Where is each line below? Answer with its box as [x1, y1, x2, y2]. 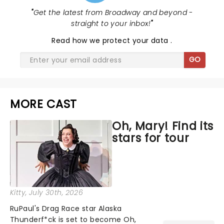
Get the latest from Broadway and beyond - [33, 7, 193, 17]
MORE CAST [10, 95, 77, 112]
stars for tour [112, 129, 189, 146]
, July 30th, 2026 [25, 187, 83, 197]
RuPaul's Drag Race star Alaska [10, 203, 122, 213]
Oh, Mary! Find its [112, 117, 214, 134]
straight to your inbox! [71, 18, 151, 28]
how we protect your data [72, 35, 171, 45]
